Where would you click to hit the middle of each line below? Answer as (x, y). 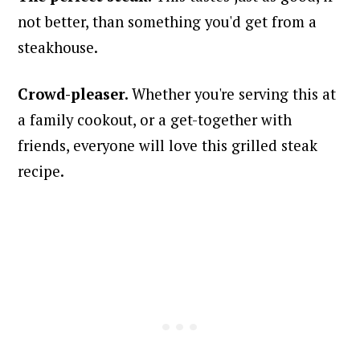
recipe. (41, 171)
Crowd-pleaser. (75, 94)
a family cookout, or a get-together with (155, 119)
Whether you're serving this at (234, 94)
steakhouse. (58, 47)
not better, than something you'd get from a (168, 21)
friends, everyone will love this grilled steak (168, 145)
